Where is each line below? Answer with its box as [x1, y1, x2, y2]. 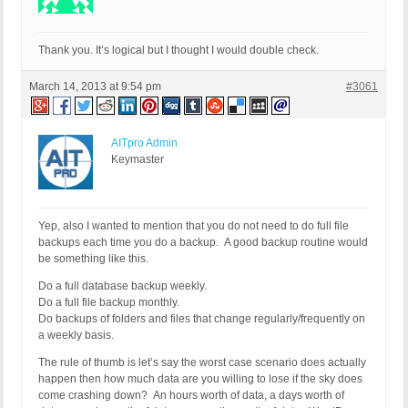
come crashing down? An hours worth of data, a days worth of [38, 389, 344, 403]
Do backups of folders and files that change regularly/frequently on [38, 312, 365, 326]
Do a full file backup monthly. [38, 296, 179, 310]
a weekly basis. [38, 329, 114, 342]
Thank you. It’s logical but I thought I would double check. [38, 44, 319, 57]
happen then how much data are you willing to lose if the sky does [38, 372, 362, 386]
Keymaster [111, 153, 164, 167]
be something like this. [38, 252, 148, 266]
